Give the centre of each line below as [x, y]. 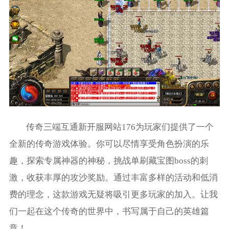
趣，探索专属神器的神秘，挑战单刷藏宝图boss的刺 [108, 161]
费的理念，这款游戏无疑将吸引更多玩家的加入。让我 [113, 194]
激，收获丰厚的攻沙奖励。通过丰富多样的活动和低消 [113, 177]
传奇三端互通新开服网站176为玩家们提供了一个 [120, 127]
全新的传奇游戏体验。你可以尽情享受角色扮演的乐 [109, 144]
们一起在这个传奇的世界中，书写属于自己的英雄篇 [109, 211]
